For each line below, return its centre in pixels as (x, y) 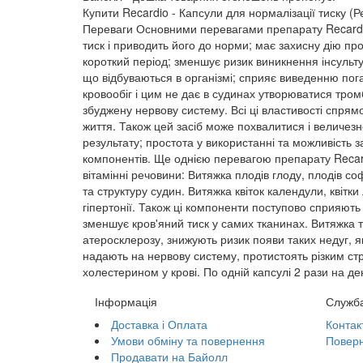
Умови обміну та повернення (188, 340)
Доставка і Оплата (159, 324)
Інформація (126, 301)
